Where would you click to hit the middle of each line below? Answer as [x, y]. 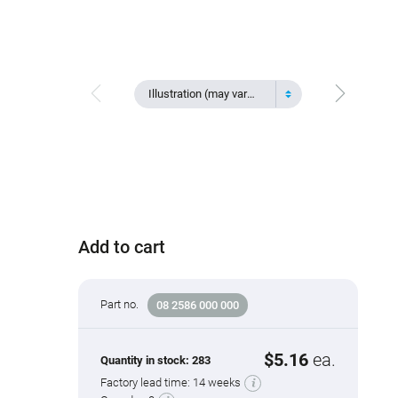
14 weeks [217, 383]
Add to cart [122, 247]
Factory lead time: [147, 383]
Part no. [120, 305]
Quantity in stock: [147, 360]
